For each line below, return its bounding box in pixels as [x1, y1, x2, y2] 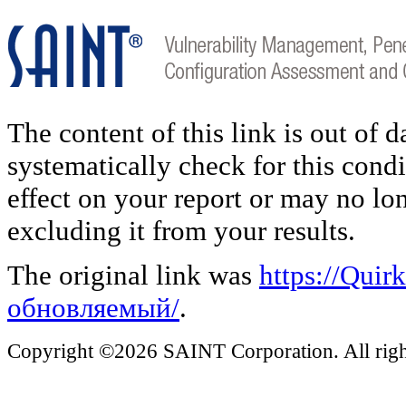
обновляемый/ [7, 291, 179, 324]
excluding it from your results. [7, 214, 355, 246]
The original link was [7, 258, 259, 291]
